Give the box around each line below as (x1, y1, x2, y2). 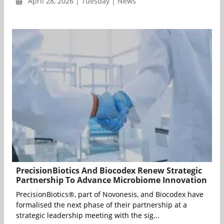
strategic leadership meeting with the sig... (16, 210, 159, 220)
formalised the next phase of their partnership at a (16, 200, 187, 210)
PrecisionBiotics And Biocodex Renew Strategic (16, 165, 202, 176)
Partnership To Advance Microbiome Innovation (16, 174, 207, 186)
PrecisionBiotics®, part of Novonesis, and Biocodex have (16, 189, 203, 199)
